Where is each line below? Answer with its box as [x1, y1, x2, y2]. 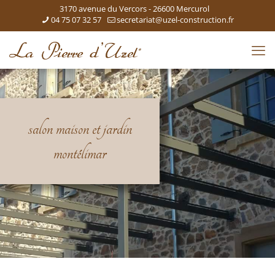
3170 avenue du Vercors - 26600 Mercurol [60, 3, 209, 14]
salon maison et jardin [28, 117, 132, 141]
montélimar [53, 142, 106, 165]
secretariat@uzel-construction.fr [116, 14, 234, 25]
